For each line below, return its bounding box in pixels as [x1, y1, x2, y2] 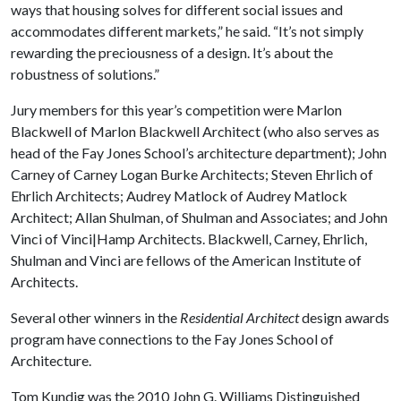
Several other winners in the [11, 308, 180, 326]
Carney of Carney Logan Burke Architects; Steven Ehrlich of [11, 165, 373, 183]
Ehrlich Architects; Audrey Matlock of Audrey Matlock [11, 186, 347, 204]
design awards [299, 308, 389, 326]
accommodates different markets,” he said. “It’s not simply [11, 21, 363, 39]
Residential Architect [180, 308, 299, 326]
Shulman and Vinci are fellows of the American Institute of [11, 251, 362, 269]
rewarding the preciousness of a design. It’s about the [11, 43, 333, 61]
